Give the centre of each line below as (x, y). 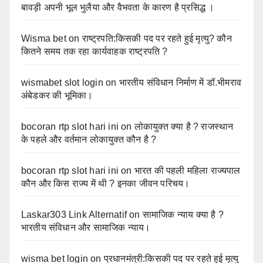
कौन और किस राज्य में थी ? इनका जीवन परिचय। (106, 184)
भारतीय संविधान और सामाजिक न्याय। (86, 228)
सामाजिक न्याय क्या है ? (183, 215)
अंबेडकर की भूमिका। (57, 96)
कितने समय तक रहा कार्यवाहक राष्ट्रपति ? (95, 52)
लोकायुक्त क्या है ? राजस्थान (184, 127)
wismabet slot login (62, 83)
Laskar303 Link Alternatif (74, 215)
